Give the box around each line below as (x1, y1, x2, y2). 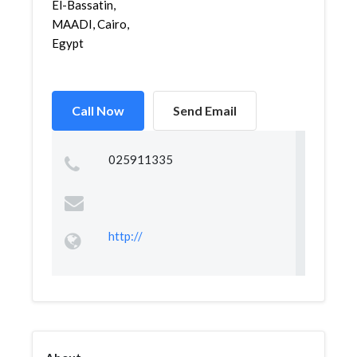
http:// (108, 229, 143, 243)
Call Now (72, 103, 124, 118)
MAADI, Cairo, (52, 17, 129, 31)
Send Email (173, 103, 237, 118)
